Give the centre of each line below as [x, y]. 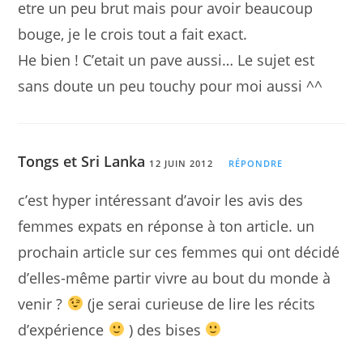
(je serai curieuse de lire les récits [199, 303]
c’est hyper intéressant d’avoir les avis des [161, 200]
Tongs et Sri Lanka [82, 161]
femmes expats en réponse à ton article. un [167, 226]
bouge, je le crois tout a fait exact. [133, 34]
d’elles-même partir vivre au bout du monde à [175, 278]
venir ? [43, 303]
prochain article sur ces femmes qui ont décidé [179, 252]
